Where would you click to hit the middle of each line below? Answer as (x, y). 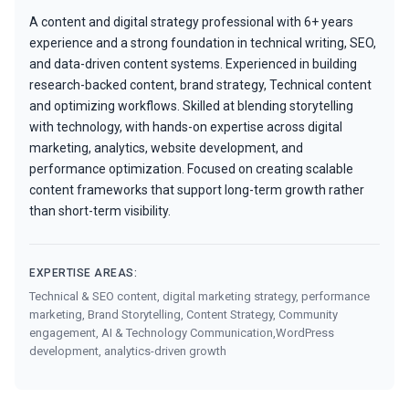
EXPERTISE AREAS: (83, 273)
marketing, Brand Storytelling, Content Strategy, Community (184, 314)
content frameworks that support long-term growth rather (197, 189)
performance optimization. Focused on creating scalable (191, 168)
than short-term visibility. (100, 210)
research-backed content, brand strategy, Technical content (200, 84)
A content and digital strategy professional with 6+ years (191, 21)
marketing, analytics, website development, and (166, 147)
